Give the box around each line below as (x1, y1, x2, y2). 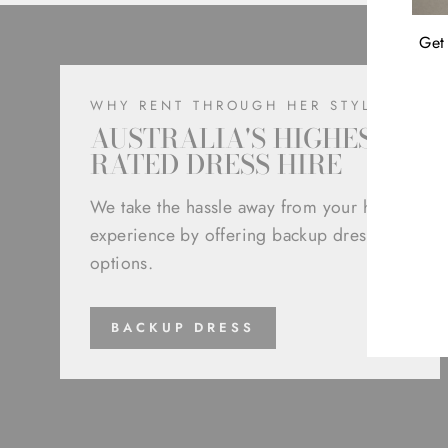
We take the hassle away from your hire (90, 193, 394, 220)
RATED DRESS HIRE (90, 143, 342, 185)
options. (90, 249, 154, 276)
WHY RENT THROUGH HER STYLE (90, 95, 383, 115)
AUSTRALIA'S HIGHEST (90, 117, 390, 159)
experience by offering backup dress (90, 221, 374, 248)
